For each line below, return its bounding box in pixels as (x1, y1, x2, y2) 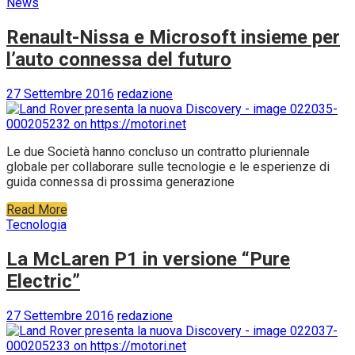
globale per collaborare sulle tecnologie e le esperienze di (6, 158, 330, 174)
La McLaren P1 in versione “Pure (6, 247, 290, 270)
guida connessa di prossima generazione (6, 174, 235, 189)
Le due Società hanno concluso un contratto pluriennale (6, 143, 310, 159)
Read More (6, 201, 67, 217)
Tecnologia (6, 216, 67, 232)
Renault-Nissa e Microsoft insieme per (6, 25, 340, 48)
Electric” (6, 269, 80, 292)
